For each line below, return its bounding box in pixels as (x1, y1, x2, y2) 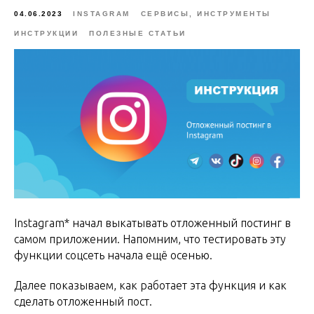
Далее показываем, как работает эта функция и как (14, 278, 287, 292)
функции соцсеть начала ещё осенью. (14, 248, 212, 261)
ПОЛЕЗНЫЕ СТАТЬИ (89, 29, 186, 37)
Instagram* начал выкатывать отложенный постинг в (14, 216, 291, 229)
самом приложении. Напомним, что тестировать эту (14, 232, 286, 245)
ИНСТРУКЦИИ (14, 29, 78, 37)
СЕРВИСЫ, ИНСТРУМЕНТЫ (140, 10, 271, 18)
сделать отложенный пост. (14, 294, 152, 308)
